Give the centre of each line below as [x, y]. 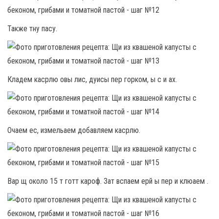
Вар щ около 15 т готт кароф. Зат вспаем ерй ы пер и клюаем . [108, 181]
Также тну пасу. [32, 29]
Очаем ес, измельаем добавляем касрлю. [74, 130]
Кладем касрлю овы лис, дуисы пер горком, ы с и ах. [92, 79]
